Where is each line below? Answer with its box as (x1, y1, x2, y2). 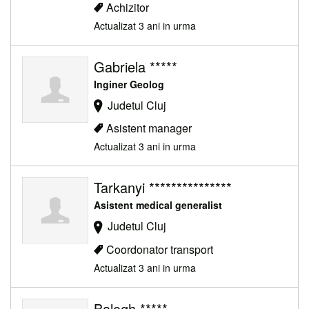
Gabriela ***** (94, 56, 177, 77)
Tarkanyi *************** (94, 177, 232, 198)
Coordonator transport (106, 241, 213, 257)
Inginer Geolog (94, 77, 164, 91)
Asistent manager (106, 120, 192, 137)
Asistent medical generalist (94, 198, 222, 212)
